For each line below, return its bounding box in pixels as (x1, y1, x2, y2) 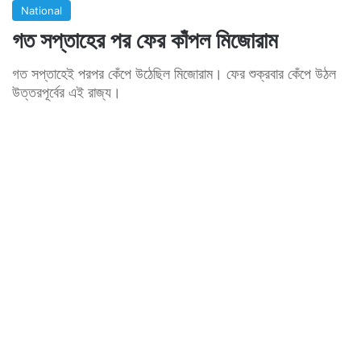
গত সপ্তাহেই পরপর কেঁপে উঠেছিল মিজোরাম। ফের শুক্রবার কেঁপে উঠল (12, 64, 336, 82)
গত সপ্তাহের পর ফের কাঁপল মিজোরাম (12, 26, 278, 54)
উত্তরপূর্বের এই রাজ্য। (12, 83, 121, 101)
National (21, 3, 62, 17)
